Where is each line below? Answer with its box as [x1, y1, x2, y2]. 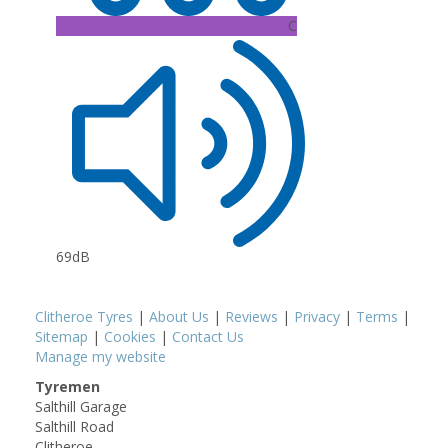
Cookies [104, 327, 156, 346]
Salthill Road [35, 417, 114, 436]
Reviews [225, 307, 278, 326]
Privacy [294, 307, 340, 326]
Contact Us [172, 327, 244, 346]
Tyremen [35, 377, 100, 396]
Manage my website [35, 347, 166, 366]
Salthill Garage [35, 397, 127, 416]
